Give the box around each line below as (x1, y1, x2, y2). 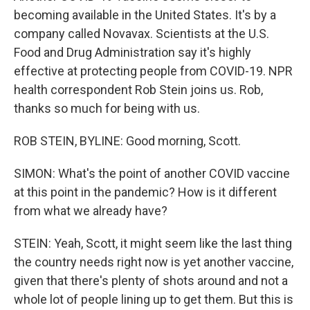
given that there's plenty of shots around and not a (14, 273, 288, 288)
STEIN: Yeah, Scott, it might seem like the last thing (14, 236, 292, 250)
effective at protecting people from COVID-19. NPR (14, 64, 293, 78)
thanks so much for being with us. (14, 101, 200, 116)
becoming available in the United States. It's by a (14, 8, 276, 22)
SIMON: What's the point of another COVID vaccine (14, 166, 290, 181)
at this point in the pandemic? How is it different (14, 185, 277, 199)
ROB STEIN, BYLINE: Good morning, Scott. (14, 134, 241, 148)
